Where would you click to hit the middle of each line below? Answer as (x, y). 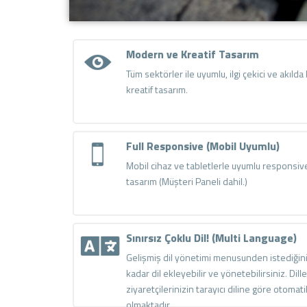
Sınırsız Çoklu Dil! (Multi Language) (212, 237)
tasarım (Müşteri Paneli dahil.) (187, 181)
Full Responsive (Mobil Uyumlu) (203, 146)
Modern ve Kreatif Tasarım (193, 54)
